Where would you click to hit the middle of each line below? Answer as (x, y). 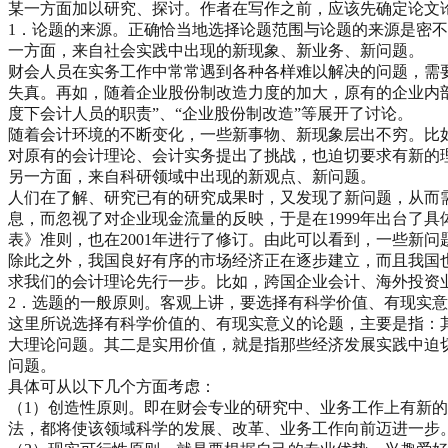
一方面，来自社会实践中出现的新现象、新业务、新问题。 (216, 50)
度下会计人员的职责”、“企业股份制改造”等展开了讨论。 (210, 113)
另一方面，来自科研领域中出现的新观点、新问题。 (192, 176)
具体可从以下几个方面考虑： (112, 386)
